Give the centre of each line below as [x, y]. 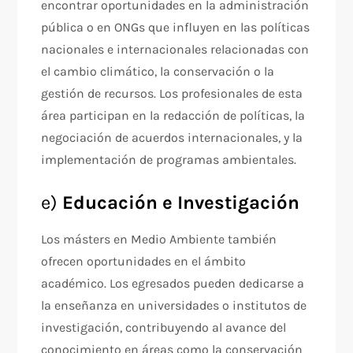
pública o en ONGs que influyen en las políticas [176, 27]
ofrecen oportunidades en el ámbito [144, 261]
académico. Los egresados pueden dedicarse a [173, 283]
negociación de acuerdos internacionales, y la [172, 137]
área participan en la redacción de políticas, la [173, 115]
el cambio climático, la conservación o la [158, 71]
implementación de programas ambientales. [169, 160]
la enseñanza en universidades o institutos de [174, 305]
